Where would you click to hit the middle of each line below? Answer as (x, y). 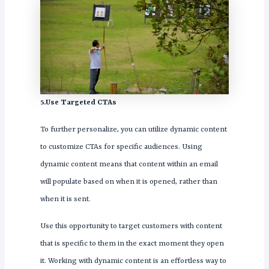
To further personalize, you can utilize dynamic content (133, 130)
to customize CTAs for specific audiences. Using (121, 147)
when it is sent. (65, 200)
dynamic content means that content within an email (129, 165)
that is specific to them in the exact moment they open (132, 244)
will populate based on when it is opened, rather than (128, 182)
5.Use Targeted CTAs (78, 103)
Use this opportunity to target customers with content (131, 227)
